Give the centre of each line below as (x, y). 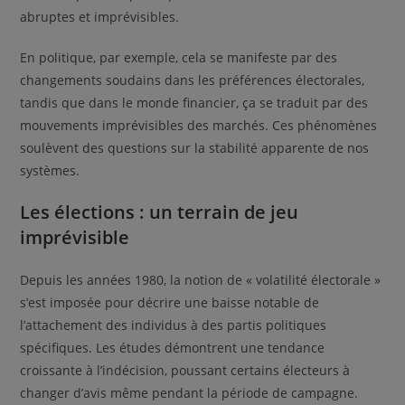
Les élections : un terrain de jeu (160, 212)
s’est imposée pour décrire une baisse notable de (170, 302)
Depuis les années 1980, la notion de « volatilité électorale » (201, 279)
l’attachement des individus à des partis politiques (174, 325)
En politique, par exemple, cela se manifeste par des (179, 57)
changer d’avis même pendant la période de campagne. (189, 392)
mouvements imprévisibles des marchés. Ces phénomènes (199, 125)
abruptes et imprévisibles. (100, 16)
